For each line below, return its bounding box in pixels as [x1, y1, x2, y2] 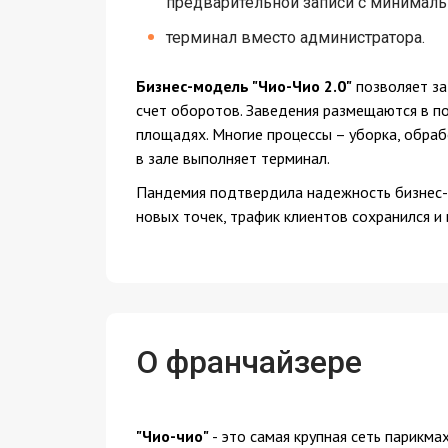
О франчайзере [135, 343, 362, 381]
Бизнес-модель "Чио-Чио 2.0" [135, 76, 352, 96]
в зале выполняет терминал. [135, 148, 330, 168]
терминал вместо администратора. [165, 28, 425, 47]
